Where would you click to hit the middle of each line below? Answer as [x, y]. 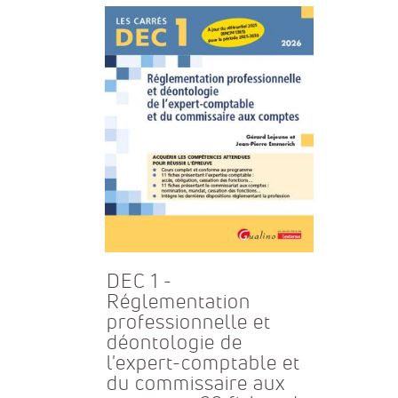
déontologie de [174, 343]
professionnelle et [188, 322]
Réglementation [178, 302]
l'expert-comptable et [203, 363]
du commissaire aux [195, 384]
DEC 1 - [139, 282]
